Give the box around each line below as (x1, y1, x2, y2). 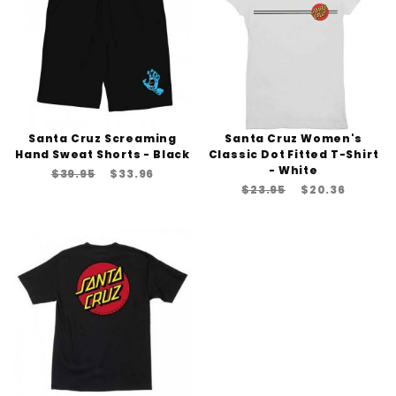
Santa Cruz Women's (225, 131, 362, 147)
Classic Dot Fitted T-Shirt (208, 147, 379, 163)
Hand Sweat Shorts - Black (14, 147, 190, 163)
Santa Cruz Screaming (27, 131, 177, 147)
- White (269, 163, 318, 179)
